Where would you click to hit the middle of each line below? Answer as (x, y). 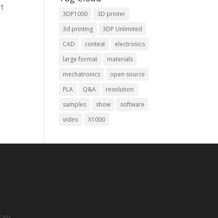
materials (120, 59)
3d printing (78, 29)
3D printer (111, 14)
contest (95, 44)
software (132, 104)
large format (80, 59)
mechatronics (82, 74)
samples (74, 104)
